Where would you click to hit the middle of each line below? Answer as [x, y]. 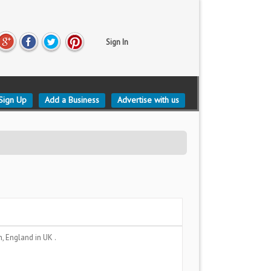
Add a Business [72, 100]
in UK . [46, 237]
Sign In [117, 42]
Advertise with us [148, 100]
